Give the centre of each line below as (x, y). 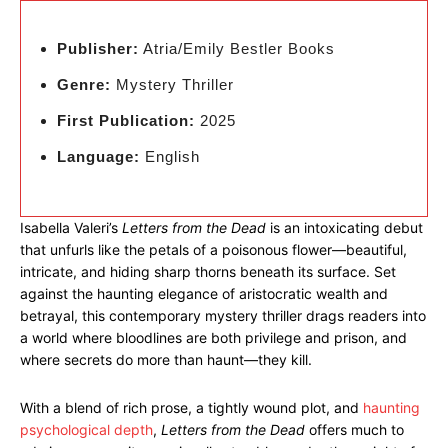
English (170, 156)
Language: (98, 156)
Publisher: (98, 48)
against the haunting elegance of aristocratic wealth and (204, 293)
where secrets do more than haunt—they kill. (166, 359)
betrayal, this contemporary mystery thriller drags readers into (223, 315)
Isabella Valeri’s (71, 227)
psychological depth (86, 429)
